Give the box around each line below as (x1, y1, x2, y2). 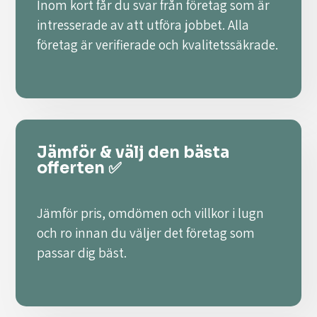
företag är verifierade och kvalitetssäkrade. (37, 36, 279, 54)
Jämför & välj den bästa (37, 143, 230, 163)
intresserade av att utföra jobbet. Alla (37, 16, 250, 34)
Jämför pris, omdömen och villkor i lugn (37, 204, 265, 222)
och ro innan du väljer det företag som (37, 224, 255, 242)
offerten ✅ (37, 158, 122, 178)
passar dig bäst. (37, 244, 127, 262)
